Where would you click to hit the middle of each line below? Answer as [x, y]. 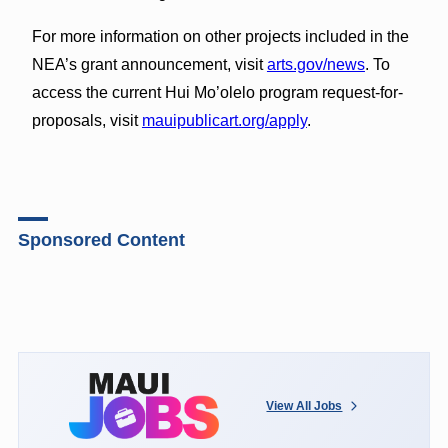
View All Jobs [304, 405]
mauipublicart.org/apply [224, 120]
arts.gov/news [315, 64]
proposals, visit [86, 120]
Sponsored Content [101, 239]
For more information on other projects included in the [220, 36]
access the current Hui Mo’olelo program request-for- [217, 92]
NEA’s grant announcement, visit [149, 64]
